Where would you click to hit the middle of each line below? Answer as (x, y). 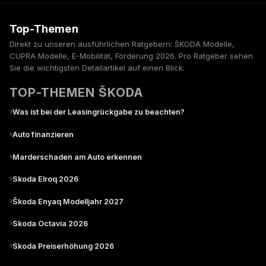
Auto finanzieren (43, 134)
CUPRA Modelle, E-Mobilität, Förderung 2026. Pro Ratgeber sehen (131, 56)
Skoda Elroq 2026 (45, 179)
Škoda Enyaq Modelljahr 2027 (68, 201)
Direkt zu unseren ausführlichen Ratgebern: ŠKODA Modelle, (122, 44)
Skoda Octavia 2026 (50, 224)
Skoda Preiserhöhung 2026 (63, 246)
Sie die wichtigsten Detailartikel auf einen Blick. (97, 68)
